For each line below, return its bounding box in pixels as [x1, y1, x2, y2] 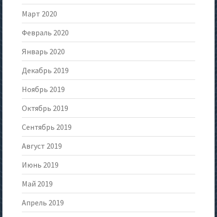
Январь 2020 [22, 46, 65, 57]
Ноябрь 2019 [22, 84, 65, 94]
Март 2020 [22, 9, 57, 19]
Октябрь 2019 [22, 103, 68, 113]
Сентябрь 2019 [22, 122, 72, 132]
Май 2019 [22, 179, 53, 189]
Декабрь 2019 [22, 65, 69, 76]
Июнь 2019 [22, 160, 59, 170]
